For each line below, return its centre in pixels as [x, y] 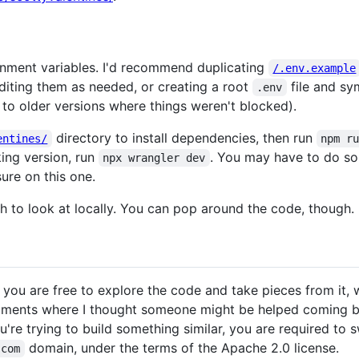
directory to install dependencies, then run [184, 137]
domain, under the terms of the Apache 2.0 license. [182, 348]
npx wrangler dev [154, 157]
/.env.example [315, 68]
